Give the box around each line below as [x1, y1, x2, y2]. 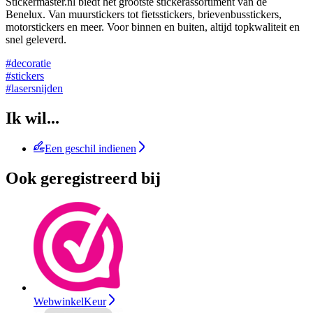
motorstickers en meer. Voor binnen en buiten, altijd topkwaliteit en [6, 20, 300, 33]
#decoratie [6, 57, 51, 69]
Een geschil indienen [45, 143, 136, 155]
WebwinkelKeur [34, 296, 106, 308]
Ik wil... [6, 108, 59, 127]
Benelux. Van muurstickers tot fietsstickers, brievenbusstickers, [6, 8, 282, 20]
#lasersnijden [6, 82, 63, 94]
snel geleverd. [6, 33, 66, 45]
